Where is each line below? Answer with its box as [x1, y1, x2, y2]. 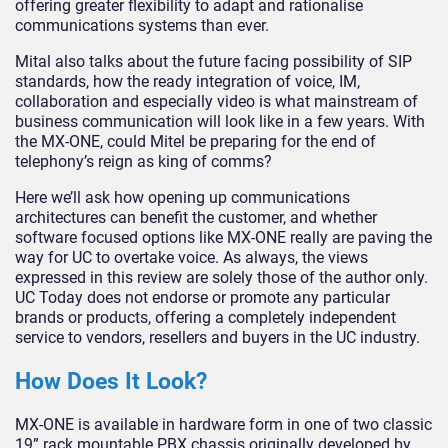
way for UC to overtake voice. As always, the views [15, 248, 368, 268]
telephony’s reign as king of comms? [15, 152, 272, 172]
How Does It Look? [15, 368, 207, 396]
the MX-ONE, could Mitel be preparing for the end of [15, 132, 376, 152]
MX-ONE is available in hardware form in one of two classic [15, 415, 432, 435]
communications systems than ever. [15, 16, 269, 36]
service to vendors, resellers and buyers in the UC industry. [15, 328, 420, 348]
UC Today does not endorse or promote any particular [15, 288, 390, 308]
